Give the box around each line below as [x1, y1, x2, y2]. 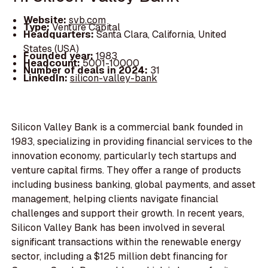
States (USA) [23, 42, 79, 56]
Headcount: [23, 57, 83, 70]
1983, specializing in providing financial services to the [11, 135, 253, 148]
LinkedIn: [23, 71, 70, 84]
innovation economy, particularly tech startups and [11, 150, 237, 163]
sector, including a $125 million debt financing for [11, 250, 229, 263]
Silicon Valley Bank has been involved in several [11, 221, 226, 234]
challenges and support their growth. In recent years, [11, 207, 245, 220]
